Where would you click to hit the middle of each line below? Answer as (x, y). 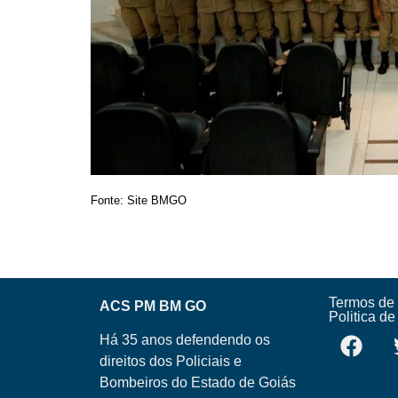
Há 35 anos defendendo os (185, 340)
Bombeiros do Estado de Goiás (198, 383)
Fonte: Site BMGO (139, 201)
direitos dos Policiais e (171, 362)
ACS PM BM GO (153, 306)
